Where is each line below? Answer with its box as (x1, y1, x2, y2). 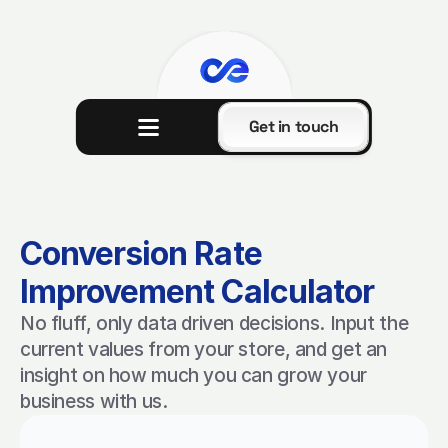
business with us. (20, 390, 168, 413)
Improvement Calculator (20, 272, 374, 311)
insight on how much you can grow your (20, 364, 367, 387)
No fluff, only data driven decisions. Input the (20, 312, 409, 335)
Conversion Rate (20, 234, 262, 273)
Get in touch (248, 116, 339, 137)
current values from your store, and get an (20, 338, 388, 361)
